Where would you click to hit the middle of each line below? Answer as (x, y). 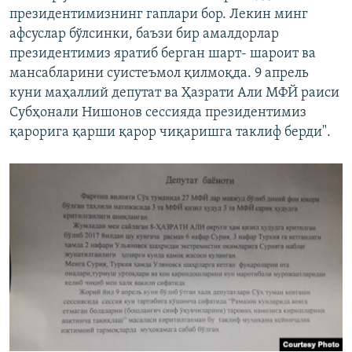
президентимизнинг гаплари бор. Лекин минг (159, 15)
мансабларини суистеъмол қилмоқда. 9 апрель (159, 74)
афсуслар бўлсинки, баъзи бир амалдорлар (144, 35)
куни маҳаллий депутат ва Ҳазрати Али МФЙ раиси (174, 93)
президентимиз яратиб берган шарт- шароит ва (163, 54)
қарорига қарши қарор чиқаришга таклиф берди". (170, 133)
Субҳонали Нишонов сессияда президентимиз (158, 113)
